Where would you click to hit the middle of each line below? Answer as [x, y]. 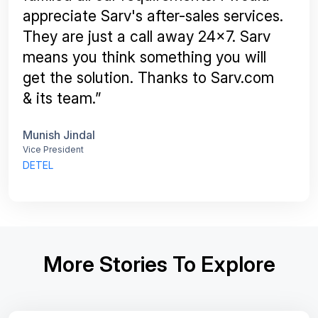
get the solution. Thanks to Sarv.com [148, 77]
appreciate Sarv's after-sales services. [153, 16]
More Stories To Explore [159, 264]
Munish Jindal [59, 135]
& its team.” [62, 98]
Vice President [53, 149]
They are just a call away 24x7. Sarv [147, 36]
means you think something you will [144, 57]
